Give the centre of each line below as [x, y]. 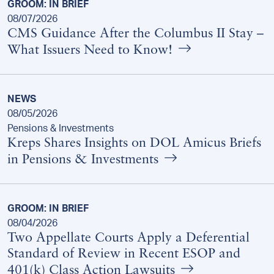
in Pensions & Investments [85, 160]
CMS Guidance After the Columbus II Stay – [135, 34]
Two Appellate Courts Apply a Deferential [128, 239]
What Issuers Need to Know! [92, 51]
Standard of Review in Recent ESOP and [124, 254]
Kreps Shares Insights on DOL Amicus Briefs [134, 144]
